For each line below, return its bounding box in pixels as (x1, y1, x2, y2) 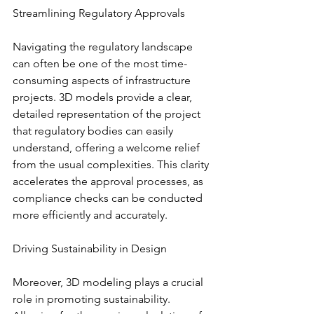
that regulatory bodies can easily (13, 123, 176, 137)
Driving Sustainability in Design (13, 241, 167, 255)
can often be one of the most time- (13, 56, 187, 70)
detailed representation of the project (13, 107, 203, 121)
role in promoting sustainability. (13, 292, 173, 306)
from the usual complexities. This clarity (13, 157, 212, 171)
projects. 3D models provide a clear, (13, 90, 195, 104)
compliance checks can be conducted (13, 191, 205, 205)
